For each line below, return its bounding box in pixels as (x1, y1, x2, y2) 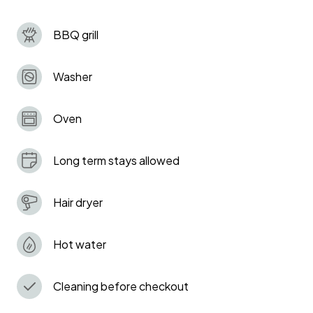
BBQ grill (53, 27, 99, 42)
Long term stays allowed (53, 152, 180, 168)
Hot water (53, 236, 106, 252)
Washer (53, 68, 92, 84)
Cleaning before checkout (53, 278, 189, 293)
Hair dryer (53, 194, 103, 210)
